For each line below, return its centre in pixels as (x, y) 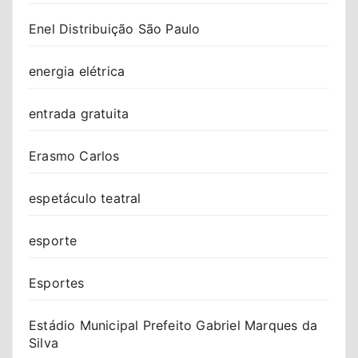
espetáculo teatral (85, 198)
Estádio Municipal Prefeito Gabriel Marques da (173, 325)
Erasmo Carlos (74, 155)
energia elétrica (77, 71)
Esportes (57, 282)
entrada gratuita (79, 113)
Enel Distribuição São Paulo (115, 28)
